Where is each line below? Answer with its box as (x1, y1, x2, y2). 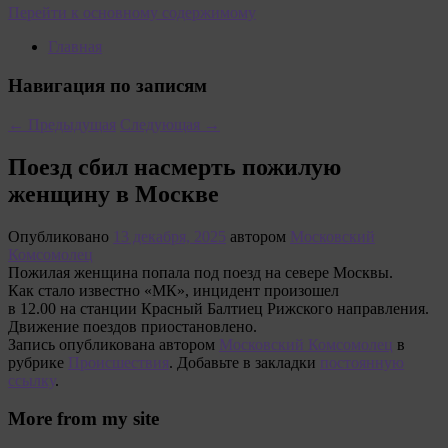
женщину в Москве (8, 180, 219, 207)
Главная (48, 38, 102, 56)
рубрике (8, 353, 68, 371)
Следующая (120, 115, 204, 133)
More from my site (8, 408, 159, 430)
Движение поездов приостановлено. (8, 317, 257, 335)
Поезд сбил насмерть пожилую (8, 153, 341, 180)
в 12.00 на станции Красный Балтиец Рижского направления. (8, 299, 429, 317)
